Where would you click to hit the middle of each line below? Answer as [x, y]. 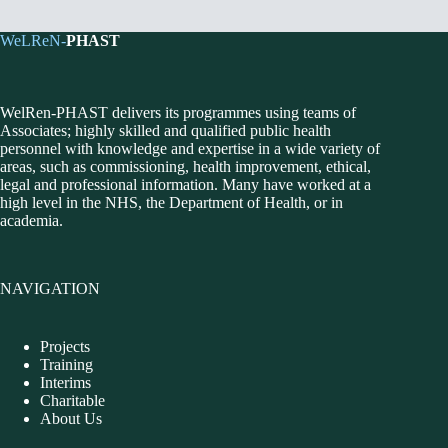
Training [66, 365]
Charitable [72, 401]
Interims [65, 383]
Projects [65, 347]
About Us [71, 419]
